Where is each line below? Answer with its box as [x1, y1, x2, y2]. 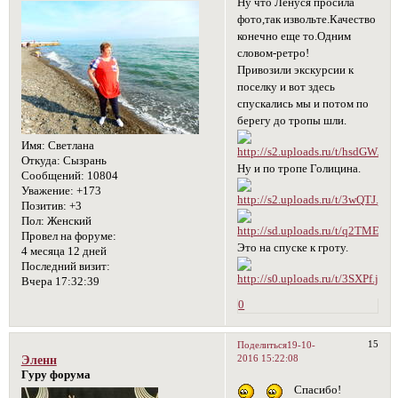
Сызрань [60, 155, 107, 168]
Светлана [44, 139, 94, 153]
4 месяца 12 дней [20, 245, 107, 259]
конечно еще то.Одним [237, 29, 352, 43]
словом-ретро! [237, 46, 310, 60]
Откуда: [20, 155, 60, 168]
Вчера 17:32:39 [20, 275, 99, 289]
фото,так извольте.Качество [237, 12, 377, 26]
